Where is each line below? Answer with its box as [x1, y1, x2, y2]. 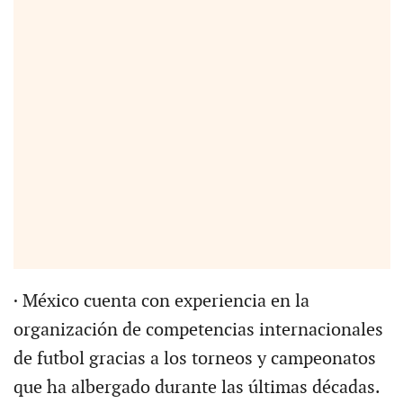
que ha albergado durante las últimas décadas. [13, 376, 381, 399]
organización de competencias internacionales [13, 318, 383, 341]
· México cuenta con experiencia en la [13, 290, 309, 312]
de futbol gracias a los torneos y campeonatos [13, 347, 376, 370]
